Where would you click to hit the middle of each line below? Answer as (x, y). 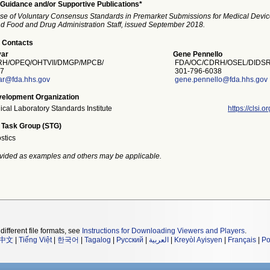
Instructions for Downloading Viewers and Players (163, 231)
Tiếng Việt (35, 240)
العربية (159, 240)
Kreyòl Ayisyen (198, 240)
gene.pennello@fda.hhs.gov (221, 80)
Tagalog (98, 240)
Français (242, 240)
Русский (130, 240)
